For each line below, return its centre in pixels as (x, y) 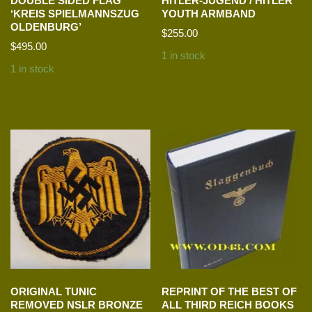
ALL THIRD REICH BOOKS (228, 304)
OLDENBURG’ (46, 26)
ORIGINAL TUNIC (54, 291)
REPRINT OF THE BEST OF (229, 291)
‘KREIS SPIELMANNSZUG (75, 13)
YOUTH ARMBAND (209, 13)
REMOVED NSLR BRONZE (77, 304)
